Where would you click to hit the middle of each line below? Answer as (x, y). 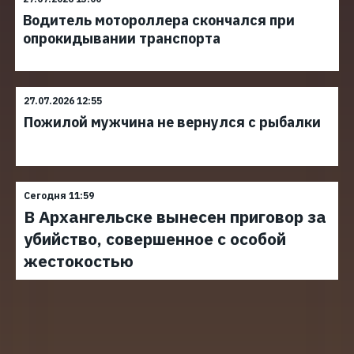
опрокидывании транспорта (122, 38)
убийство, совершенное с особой (155, 239)
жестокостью (79, 261)
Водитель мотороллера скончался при (159, 20)
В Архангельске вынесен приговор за (175, 217)
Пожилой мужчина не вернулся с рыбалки (172, 122)
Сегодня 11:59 (59, 196)
